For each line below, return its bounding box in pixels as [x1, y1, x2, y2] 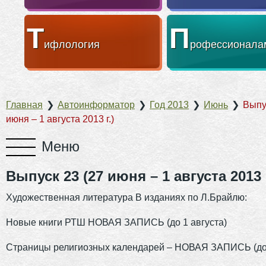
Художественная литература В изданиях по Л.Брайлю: [6, 192, 247, 202]
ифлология [43, 38, 100, 50]
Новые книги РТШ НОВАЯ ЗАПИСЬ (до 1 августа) [6, 217, 227, 227]
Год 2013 [150, 99, 189, 110]
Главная [6, 99, 43, 110]
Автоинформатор [58, 99, 135, 110]
